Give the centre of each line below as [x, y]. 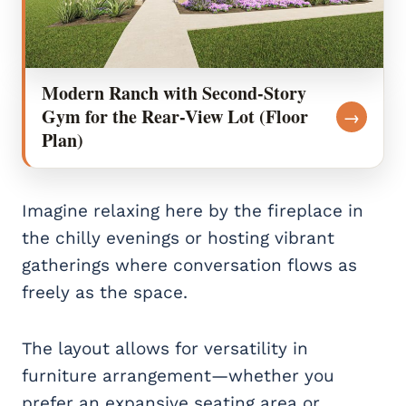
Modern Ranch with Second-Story [174, 92]
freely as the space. [105, 292]
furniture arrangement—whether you [178, 375]
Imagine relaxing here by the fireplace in [193, 210]
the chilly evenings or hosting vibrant [178, 237]
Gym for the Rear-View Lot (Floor [175, 116]
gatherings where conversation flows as [189, 265]
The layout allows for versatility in [165, 348]
